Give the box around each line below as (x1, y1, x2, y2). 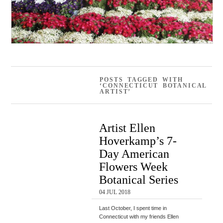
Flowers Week (99, 160, 168, 174)
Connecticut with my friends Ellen (99, 214, 179, 220)
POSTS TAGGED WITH (100, 76, 183, 84)
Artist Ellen (99, 121, 156, 135)
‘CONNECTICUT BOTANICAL (100, 82, 208, 90)
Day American (99, 147, 170, 161)
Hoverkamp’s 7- (99, 134, 177, 148)
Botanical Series (99, 173, 179, 187)
